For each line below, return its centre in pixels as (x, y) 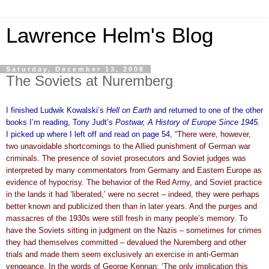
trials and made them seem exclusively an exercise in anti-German (122, 254)
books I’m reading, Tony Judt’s (61, 122)
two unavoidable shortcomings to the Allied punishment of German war (128, 146)
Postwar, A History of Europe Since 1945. (188, 122)
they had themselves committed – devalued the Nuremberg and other (126, 242)
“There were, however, (213, 134)
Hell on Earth (130, 110)
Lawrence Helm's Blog (110, 35)
